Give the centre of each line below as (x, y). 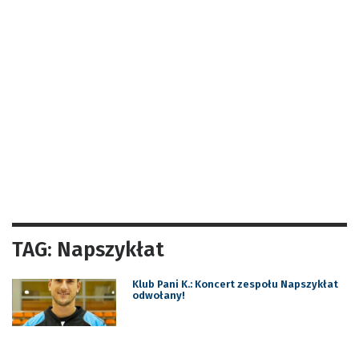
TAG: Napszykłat (88, 249)
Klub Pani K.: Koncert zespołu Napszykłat (235, 284)
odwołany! (158, 295)
